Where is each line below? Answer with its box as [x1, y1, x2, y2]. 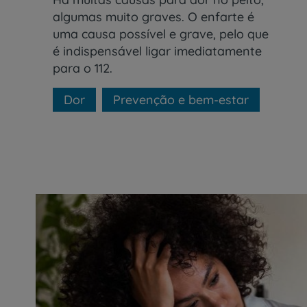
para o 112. [53, 60, 112, 76]
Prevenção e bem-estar [113, 91, 249, 108]
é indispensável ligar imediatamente [53, 42, 262, 59]
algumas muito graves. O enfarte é [53, 8, 254, 25]
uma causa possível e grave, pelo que [53, 25, 269, 42]
